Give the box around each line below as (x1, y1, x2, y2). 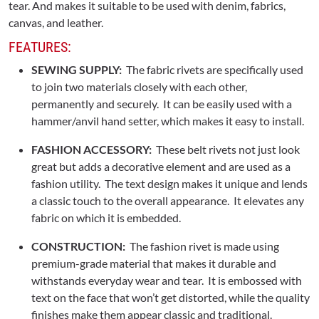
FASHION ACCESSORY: (31, 142, 154, 157)
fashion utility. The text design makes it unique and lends (31, 177, 308, 191)
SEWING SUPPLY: (31, 63, 122, 77)
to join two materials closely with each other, (31, 80, 247, 94)
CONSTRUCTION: (31, 239, 125, 253)
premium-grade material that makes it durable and (31, 256, 276, 271)
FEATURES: (9, 38, 71, 56)
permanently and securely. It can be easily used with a (31, 97, 292, 111)
